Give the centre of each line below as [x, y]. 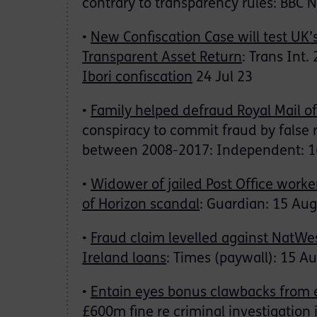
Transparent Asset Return [162, 58]
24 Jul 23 [223, 78]
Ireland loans [124, 259]
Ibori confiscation [137, 78]
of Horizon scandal [141, 205]
